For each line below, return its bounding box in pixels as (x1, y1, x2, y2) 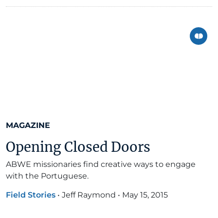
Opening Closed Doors (6, 139, 150, 156)
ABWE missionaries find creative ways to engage (6, 160, 196, 169)
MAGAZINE (6, 121, 50, 130)
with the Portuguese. (6, 171, 89, 181)
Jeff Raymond (62, 190, 116, 200)
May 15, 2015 (122, 190, 168, 200)
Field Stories (6, 190, 55, 200)
